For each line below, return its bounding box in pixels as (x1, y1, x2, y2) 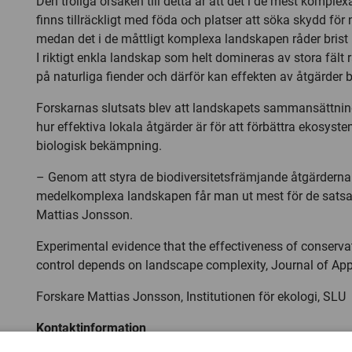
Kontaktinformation (36, 321, 146, 335)
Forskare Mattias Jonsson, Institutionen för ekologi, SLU (36, 289, 346, 304)
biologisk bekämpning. (36, 138, 162, 153)
